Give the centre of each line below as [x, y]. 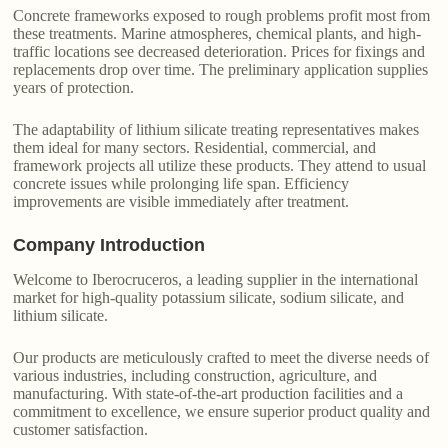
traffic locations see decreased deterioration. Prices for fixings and [219, 52]
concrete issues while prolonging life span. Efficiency [181, 184]
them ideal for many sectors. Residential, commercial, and [195, 148]
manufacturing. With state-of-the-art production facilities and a [208, 394]
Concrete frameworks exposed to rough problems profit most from [222, 16]
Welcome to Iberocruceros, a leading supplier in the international [216, 280]
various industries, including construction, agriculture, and [195, 376]
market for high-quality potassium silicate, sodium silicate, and [209, 298]
